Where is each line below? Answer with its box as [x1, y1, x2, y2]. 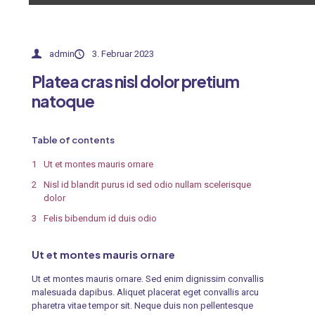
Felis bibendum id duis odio [43, 213, 157, 224]
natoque [31, 91, 94, 112]
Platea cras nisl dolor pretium [31, 71, 239, 92]
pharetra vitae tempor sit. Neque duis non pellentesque [31, 300, 253, 311]
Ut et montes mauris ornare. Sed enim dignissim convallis [31, 274, 264, 285]
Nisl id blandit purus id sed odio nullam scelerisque [43, 179, 251, 191]
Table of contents [31, 134, 115, 146]
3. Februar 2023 [91, 49, 154, 60]
